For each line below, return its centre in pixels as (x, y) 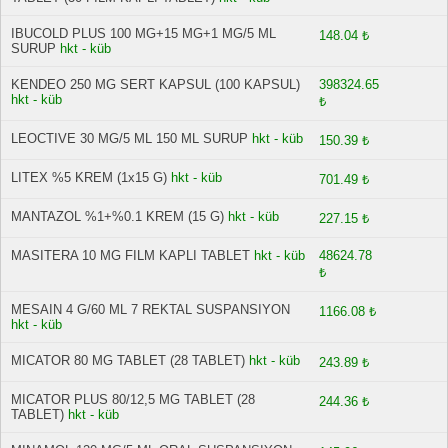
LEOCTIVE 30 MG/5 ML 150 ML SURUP (129, 138)
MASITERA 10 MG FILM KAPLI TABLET (130, 255)
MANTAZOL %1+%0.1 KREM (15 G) (117, 216)
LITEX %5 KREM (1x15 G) (89, 177)
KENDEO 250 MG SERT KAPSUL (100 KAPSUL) (155, 84)
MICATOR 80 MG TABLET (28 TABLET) (128, 360)
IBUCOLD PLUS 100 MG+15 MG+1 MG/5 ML (143, 33)
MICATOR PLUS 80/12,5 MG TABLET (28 (133, 399)
